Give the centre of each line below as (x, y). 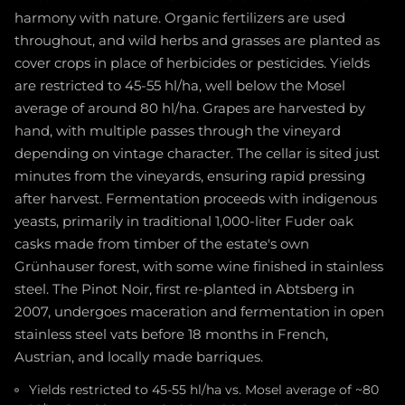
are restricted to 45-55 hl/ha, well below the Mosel (180, 85)
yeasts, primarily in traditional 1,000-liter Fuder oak (184, 221)
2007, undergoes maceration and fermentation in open (199, 311)
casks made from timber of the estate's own (162, 244)
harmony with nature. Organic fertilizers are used (180, 18)
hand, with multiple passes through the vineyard (178, 131)
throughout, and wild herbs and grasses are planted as (197, 40)
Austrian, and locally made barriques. (139, 357)
